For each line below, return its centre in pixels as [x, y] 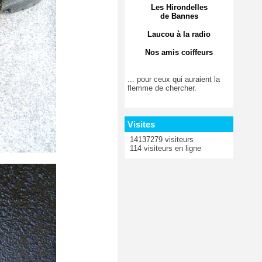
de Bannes [179, 16]
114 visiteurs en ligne [164, 148]
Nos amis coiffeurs [179, 52]
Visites [141, 124]
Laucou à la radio [179, 34]
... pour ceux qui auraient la [174, 79]
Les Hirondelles [179, 7]
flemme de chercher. [162, 88]
